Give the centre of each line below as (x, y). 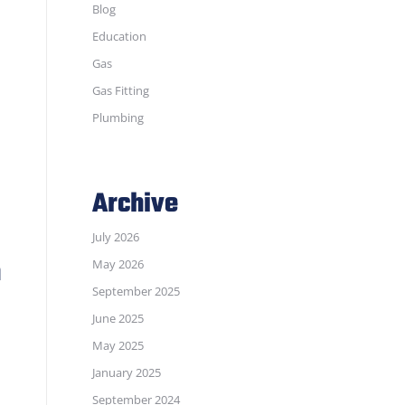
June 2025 (118, 318)
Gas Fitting (121, 90)
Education (119, 36)
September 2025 (136, 291)
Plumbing (118, 118)
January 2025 (127, 372)
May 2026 (118, 264)
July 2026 (116, 237)
